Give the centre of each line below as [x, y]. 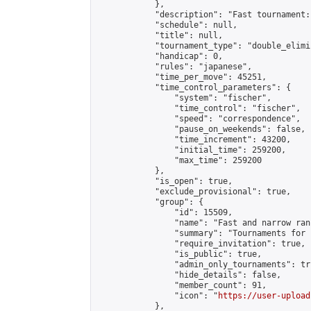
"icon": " [157, 296]
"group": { [150, 202]
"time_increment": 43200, [194, 140]
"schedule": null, [167, 25]
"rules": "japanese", [174, 67]
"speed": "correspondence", [199, 119]
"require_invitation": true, [201, 244]
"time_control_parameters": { [194, 87]
